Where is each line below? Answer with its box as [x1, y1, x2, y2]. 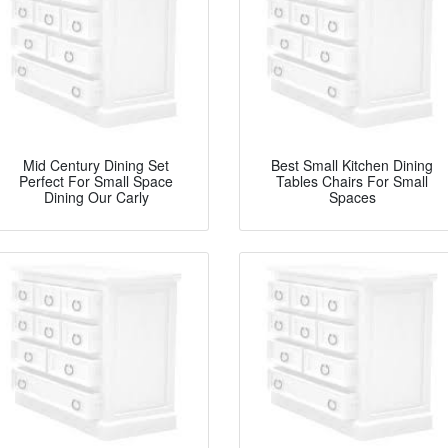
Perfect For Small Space [19, 171, 173, 192]
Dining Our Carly [43, 187, 149, 208]
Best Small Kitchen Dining [271, 155, 433, 176]
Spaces [328, 187, 376, 208]
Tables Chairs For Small [276, 171, 428, 192]
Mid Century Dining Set [23, 155, 169, 176]
